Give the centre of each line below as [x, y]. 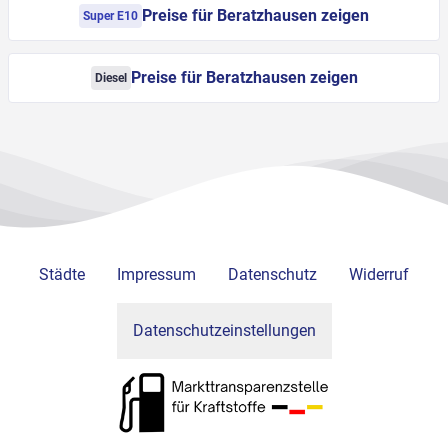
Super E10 [110, 16]
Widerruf [379, 275]
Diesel [110, 78]
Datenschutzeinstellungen [224, 331]
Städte [62, 275]
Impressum [156, 275]
